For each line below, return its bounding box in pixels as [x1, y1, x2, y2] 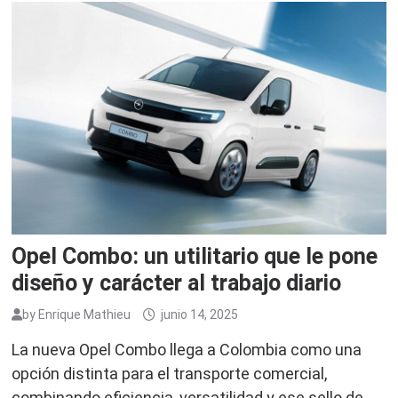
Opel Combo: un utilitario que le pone [12, 243, 378, 270]
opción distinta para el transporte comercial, [12, 364, 328, 384]
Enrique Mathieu [38, 307, 131, 322]
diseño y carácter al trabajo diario [12, 270, 342, 297]
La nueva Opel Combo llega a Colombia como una [12, 340, 362, 360]
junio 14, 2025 [161, 307, 239, 322]
